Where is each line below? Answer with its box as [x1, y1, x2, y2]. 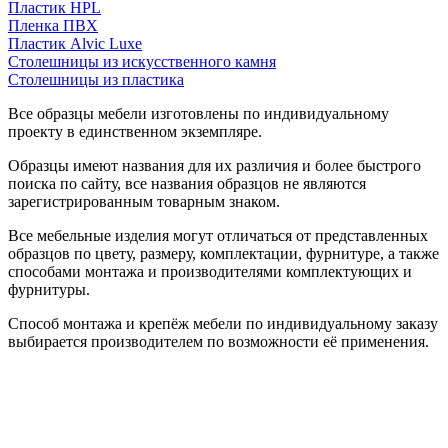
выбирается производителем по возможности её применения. [8, 332, 429, 350]
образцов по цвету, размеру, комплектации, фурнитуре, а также [8, 244, 439, 262]
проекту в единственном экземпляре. [8, 122, 262, 140]
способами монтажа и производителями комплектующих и [8, 262, 412, 280]
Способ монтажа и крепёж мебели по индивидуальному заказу [8, 314, 438, 332]
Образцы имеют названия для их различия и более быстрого [8, 156, 421, 174]
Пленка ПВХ [8, 16, 98, 34]
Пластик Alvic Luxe [8, 34, 142, 52]
